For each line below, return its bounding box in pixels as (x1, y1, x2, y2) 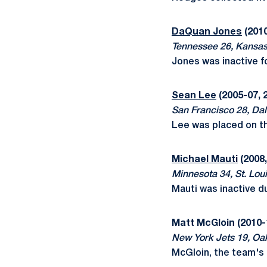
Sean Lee (172, 92, 216, 100)
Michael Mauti (172, 156, 238, 164)
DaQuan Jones (172, 28, 242, 36)
